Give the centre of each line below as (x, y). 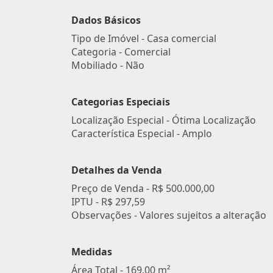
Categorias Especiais (121, 102)
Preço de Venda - (112, 188)
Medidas (92, 252)
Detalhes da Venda (117, 170)
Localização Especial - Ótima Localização (164, 120)
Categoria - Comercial (121, 52)
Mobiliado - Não (108, 65)
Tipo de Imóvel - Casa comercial (144, 38)
